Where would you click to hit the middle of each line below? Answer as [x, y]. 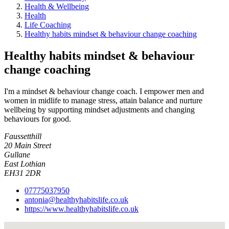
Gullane [17, 155]
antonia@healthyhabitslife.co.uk [76, 200]
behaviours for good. [38, 119]
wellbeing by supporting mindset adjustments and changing [99, 110]
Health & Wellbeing [57, 7]
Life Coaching [48, 25]
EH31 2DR [22, 173]
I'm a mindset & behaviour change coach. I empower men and [104, 91]
